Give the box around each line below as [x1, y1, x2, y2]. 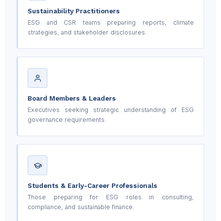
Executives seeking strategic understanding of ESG [28, 106, 194, 114]
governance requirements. [28, 116, 107, 124]
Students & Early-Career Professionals [28, 182, 157, 190]
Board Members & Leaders [28, 94, 116, 103]
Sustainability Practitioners [28, 7, 120, 15]
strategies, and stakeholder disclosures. [28, 29, 147, 37]
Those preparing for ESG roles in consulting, [28, 193, 194, 201]
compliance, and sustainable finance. [28, 203, 135, 211]
